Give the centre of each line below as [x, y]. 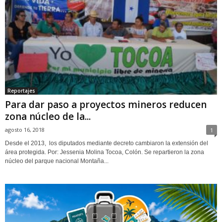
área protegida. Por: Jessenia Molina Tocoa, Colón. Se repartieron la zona [105, 152]
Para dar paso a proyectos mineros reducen [106, 104]
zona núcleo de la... [48, 116]
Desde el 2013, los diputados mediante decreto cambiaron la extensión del [107, 143]
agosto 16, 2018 [25, 129]
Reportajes [21, 90]
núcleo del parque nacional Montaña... [57, 161]
